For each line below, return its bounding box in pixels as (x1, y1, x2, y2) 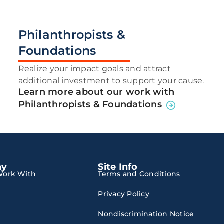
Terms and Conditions (98, 169, 180, 178)
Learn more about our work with (18, 86, 175, 97)
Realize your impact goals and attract (18, 63, 171, 73)
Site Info (98, 160, 138, 172)
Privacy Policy (98, 189, 149, 198)
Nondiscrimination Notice (98, 209, 194, 218)
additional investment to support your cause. (18, 75, 204, 85)
